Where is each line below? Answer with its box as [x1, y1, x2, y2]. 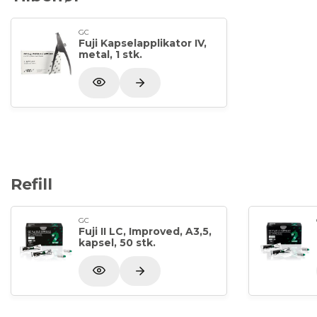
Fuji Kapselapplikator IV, [79, 36, 207, 50]
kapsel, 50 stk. [79, 236, 156, 249]
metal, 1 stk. [79, 47, 142, 61]
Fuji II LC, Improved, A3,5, [79, 224, 212, 238]
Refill [11, 175, 52, 195]
